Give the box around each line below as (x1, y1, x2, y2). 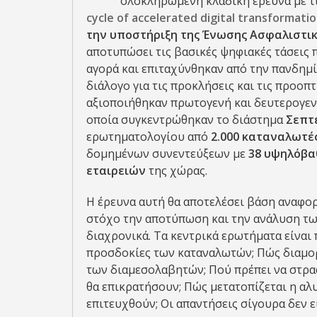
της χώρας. (149, 163, 207, 178)
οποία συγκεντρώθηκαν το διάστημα (86, 112, 283, 127)
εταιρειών (86, 163, 149, 178)
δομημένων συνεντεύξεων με (86, 146, 248, 161)
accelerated (132, 10, 197, 25)
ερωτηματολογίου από (86, 129, 208, 144)
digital (200, 10, 235, 25)
